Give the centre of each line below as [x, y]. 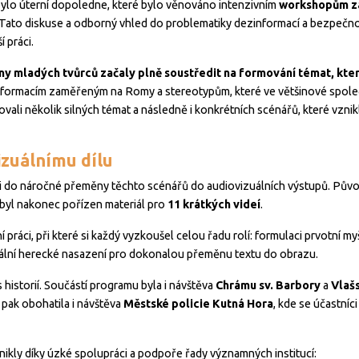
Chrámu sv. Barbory [268, 286]
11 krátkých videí [214, 205]
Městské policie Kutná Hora [198, 304]
